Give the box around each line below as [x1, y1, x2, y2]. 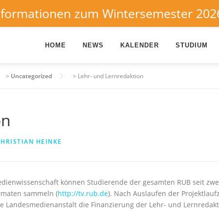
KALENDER [120, 42, 159, 49]
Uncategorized [11, 72, 52, 80]
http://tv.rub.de [58, 189, 108, 198]
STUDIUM [175, 42, 208, 49]
